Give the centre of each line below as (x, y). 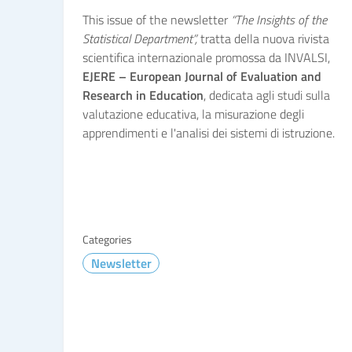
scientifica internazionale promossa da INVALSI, (206, 57)
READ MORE (117, 313)
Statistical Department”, (140, 38)
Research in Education (143, 95)
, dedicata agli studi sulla (267, 95)
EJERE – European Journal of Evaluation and (202, 76)
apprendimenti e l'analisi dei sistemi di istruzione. (209, 133)
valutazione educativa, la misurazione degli (193, 114)
